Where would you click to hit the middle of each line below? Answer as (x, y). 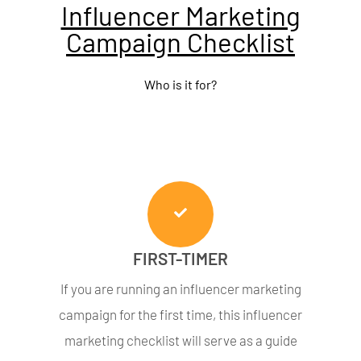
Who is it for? (180, 85)
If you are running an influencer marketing (180, 289)
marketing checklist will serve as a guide (180, 340)
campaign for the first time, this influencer (180, 315)
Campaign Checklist (180, 42)
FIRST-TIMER (180, 259)
